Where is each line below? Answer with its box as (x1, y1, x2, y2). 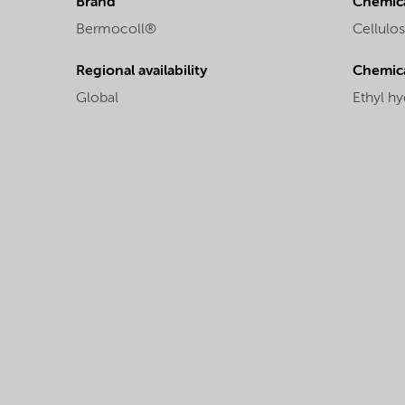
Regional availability (76, 63, 207, 79)
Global (76, 90, 118, 106)
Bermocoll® (76, 22, 156, 37)
